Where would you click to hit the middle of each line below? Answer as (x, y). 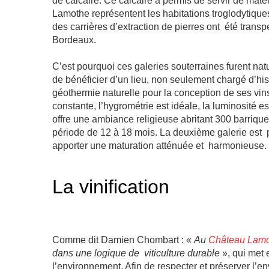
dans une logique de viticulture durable (137, 253)
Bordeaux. (74, 40)
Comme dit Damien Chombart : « (123, 240)
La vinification (111, 186)
